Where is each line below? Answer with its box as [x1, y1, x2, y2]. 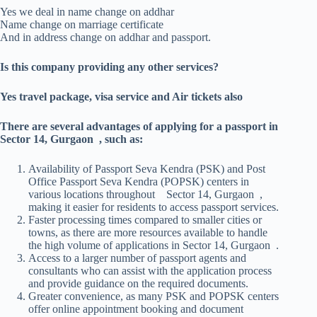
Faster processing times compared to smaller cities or [28, 214, 262, 226]
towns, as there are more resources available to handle [28, 226, 267, 239]
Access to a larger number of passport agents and [28, 252, 246, 265]
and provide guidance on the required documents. [28, 277, 248, 290]
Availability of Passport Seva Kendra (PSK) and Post [28, 163, 265, 175]
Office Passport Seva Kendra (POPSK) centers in [28, 175, 249, 188]
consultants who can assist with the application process [28, 265, 272, 277]
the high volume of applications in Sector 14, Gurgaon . [28, 239, 279, 252]
